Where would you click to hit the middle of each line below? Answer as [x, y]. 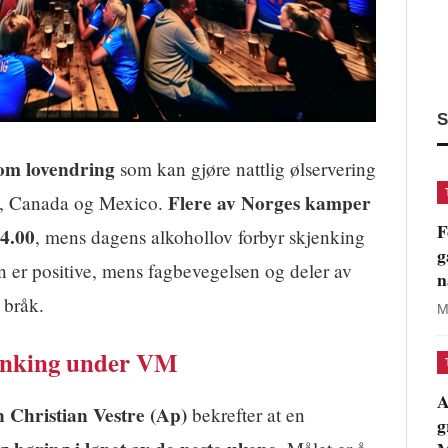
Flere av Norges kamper [269, 203]
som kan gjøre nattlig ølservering [245, 169]
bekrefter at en [246, 415]
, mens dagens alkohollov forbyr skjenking [200, 237]
